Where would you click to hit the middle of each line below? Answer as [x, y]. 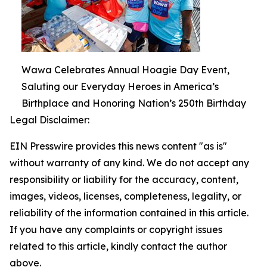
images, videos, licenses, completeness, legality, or [125, 196]
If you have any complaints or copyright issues [116, 230]
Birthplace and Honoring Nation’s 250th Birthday [134, 103]
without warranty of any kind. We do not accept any [129, 163]
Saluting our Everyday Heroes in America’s [120, 87]
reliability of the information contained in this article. [129, 213]
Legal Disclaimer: [49, 120]
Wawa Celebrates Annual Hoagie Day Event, [125, 70]
